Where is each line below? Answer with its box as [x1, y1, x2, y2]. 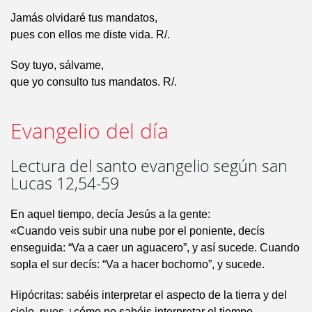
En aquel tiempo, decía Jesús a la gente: [10, 208, 210, 221]
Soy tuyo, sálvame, [10, 59, 104, 72]
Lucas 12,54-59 [10, 173, 119, 195]
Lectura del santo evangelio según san [10, 155, 288, 178]
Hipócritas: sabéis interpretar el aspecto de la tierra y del [10, 289, 287, 302]
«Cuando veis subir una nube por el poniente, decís [10, 225, 265, 237]
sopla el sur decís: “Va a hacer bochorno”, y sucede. [10, 258, 265, 271]
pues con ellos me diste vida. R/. [10, 29, 170, 41]
